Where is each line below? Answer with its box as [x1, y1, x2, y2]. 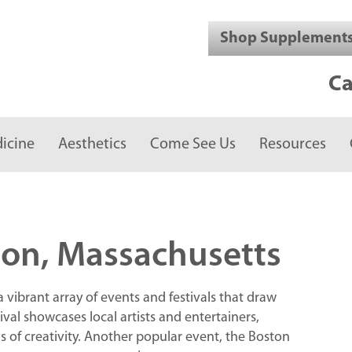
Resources [259, 136, 326, 152]
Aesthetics [58, 136, 126, 152]
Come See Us [150, 136, 236, 152]
